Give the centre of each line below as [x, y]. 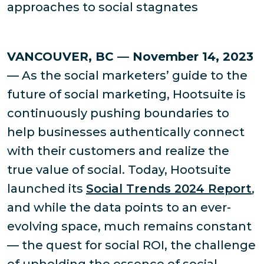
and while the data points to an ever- [119, 208]
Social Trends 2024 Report [169, 189]
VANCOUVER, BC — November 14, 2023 [130, 57]
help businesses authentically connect [126, 132]
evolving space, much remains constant [129, 227]
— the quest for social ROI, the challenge [131, 245]
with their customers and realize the [118, 151]
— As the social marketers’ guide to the [127, 76]
